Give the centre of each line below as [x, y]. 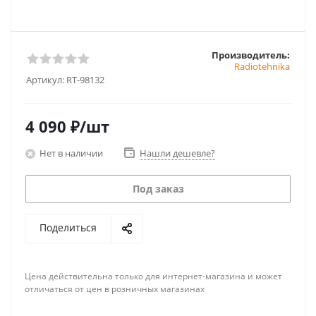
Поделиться [68, 227]
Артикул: [45, 80]
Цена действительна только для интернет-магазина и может [153, 276]
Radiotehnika [262, 66]
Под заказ [158, 189]
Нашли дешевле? [177, 153]
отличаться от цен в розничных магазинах [115, 289]
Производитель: [251, 55]
